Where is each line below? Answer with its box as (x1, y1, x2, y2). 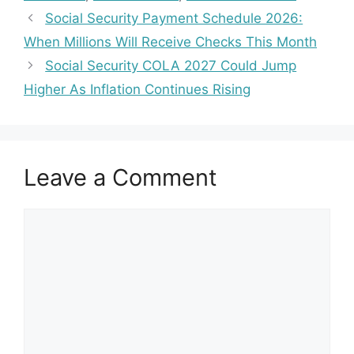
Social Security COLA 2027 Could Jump (45, 58, 297, 74)
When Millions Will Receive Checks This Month (24, 34, 317, 51)
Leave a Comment (24, 164, 217, 192)
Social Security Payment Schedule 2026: (45, 10, 303, 27)
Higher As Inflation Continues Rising (24, 81, 250, 98)
